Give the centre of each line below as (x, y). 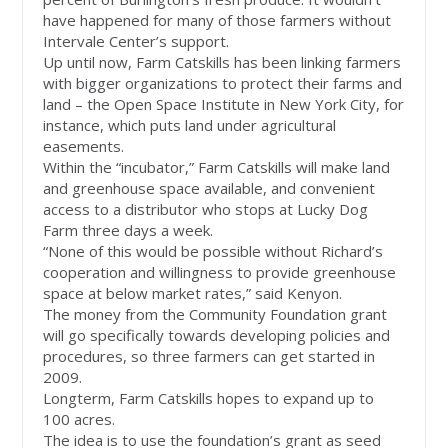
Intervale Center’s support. (136, 41)
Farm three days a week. (128, 230)
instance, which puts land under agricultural (190, 125)
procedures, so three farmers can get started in (209, 356)
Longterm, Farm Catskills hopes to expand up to (209, 398)
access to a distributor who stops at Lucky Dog (206, 209)
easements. (84, 146)
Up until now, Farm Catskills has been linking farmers (222, 62)
